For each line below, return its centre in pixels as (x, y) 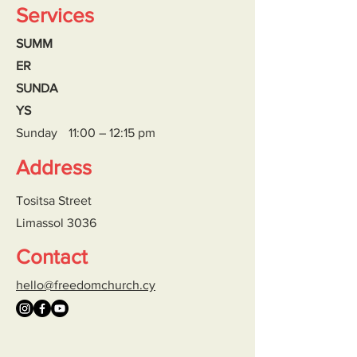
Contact (52, 257)
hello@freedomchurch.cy (86, 285)
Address (54, 167)
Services (55, 15)
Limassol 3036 (56, 223)
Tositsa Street (54, 200)
